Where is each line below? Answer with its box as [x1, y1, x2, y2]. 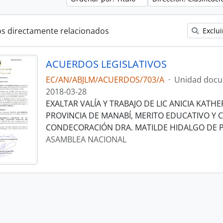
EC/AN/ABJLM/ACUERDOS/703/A [45, 74, 164, 85]
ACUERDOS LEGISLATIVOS [45, 57, 167, 71]
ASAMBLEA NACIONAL [45, 134, 126, 145]
